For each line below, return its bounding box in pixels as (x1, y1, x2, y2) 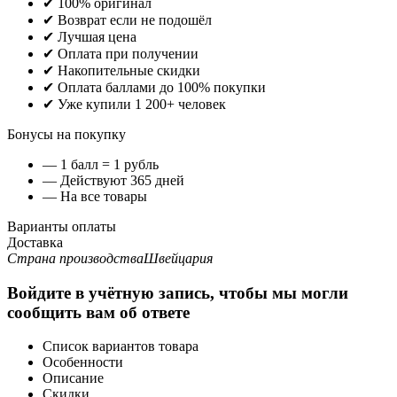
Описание (43, 370, 104, 386)
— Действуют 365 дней (43, 172, 184, 188)
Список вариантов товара (43, 339, 198, 354)
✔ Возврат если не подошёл (43, 12, 212, 27)
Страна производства (7, 250, 144, 266)
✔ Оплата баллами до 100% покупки (43, 79, 266, 95)
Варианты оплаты (7, 218, 116, 234)
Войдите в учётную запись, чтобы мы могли (7, 283, 348, 302)
